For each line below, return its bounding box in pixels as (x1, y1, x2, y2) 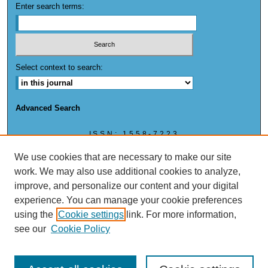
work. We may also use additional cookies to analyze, (14, 166, 240, 176)
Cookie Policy (51, 224, 110, 234)
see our (14, 224, 46, 234)
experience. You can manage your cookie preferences (14, 195, 242, 205)
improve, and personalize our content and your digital (14, 181, 239, 191)
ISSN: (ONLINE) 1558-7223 (62, 149, 206, 157)
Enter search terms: (16, 1, 85, 11)
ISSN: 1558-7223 (89, 130, 179, 138)
